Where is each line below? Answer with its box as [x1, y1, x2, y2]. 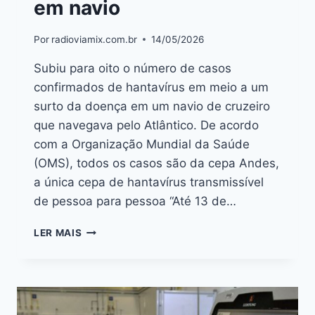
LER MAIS [34, 226, 82, 238]
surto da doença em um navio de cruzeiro [34, 98, 270, 113]
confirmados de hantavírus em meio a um [34, 79, 269, 94]
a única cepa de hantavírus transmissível [34, 174, 264, 189]
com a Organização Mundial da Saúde [34, 136, 250, 151]
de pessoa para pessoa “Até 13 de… [34, 193, 236, 208]
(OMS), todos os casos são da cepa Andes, [34, 155, 279, 170]
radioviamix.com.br [51, 33, 138, 45]
